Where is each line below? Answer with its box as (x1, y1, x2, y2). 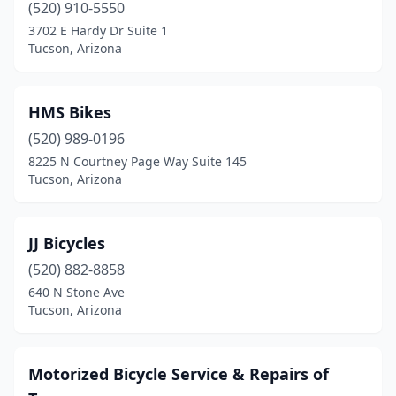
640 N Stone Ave (28, 284, 125, 301)
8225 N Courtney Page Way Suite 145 (28, 153, 247, 170)
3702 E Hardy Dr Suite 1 (28, 22, 168, 39)
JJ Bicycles (28, 232, 105, 254)
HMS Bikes (28, 102, 111, 123)
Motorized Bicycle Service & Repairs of (28, 363, 329, 385)
